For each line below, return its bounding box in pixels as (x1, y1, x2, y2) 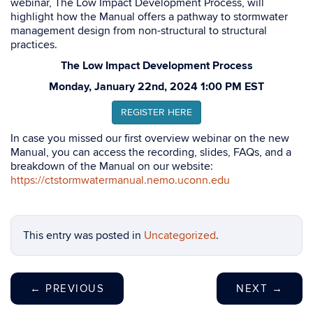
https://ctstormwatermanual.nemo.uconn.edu (10, 173, 230, 187)
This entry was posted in (23, 228, 144, 242)
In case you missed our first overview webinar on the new (10, 131, 289, 145)
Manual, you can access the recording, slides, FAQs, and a (10, 145, 291, 159)
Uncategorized (144, 228, 216, 242)
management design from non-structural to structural (10, 24, 267, 38)
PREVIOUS (41, 282, 104, 295)
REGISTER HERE (121, 106, 192, 118)
